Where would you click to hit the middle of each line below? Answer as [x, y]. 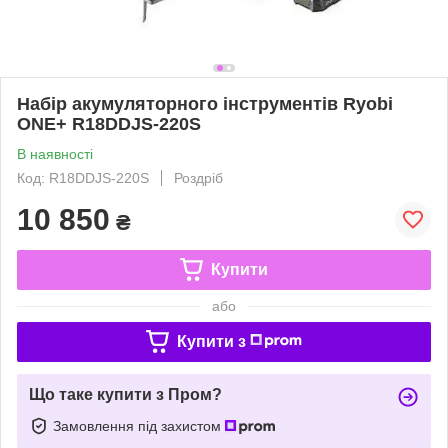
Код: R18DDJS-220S [83, 177]
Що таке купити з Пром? [125, 394]
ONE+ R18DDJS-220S [109, 123]
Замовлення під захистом [139, 425]
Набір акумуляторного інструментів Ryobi [205, 103]
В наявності [55, 153]
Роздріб [198, 177]
